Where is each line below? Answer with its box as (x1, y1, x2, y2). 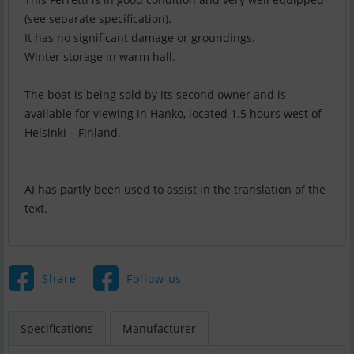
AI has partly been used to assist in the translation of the (24, 182, 326, 198)
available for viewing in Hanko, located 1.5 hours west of (24, 106, 322, 122)
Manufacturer (122, 321, 196, 337)
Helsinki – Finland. (24, 125, 121, 141)
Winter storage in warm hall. (24, 49, 175, 65)
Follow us (126, 270, 183, 286)
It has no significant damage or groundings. (24, 30, 255, 46)
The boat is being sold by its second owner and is (24, 87, 286, 103)
